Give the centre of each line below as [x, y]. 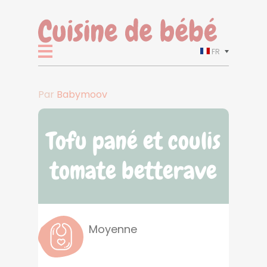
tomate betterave [133, 171]
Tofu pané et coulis [133, 141]
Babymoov [82, 94]
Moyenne [113, 229]
